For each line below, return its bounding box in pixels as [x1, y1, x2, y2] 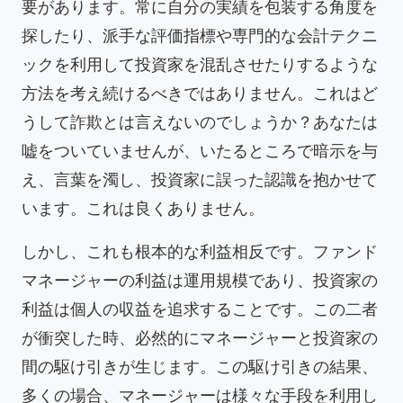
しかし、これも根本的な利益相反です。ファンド [22, 242, 378, 261]
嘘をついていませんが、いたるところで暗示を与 [22, 141, 378, 160]
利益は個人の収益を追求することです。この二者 [22, 300, 378, 318]
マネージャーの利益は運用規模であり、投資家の [22, 271, 378, 290]
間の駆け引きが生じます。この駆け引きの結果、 [22, 357, 378, 376]
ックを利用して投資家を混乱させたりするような [22, 55, 378, 74]
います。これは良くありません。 [22, 199, 264, 218]
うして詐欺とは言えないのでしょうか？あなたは [22, 112, 378, 131]
